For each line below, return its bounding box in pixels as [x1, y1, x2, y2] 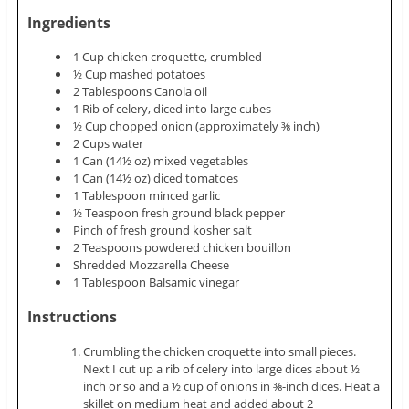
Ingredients [26, 12, 110, 33]
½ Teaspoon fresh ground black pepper [73, 204, 286, 222]
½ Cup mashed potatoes [73, 66, 206, 83]
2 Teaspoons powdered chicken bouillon [73, 239, 292, 257]
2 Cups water [73, 135, 144, 152]
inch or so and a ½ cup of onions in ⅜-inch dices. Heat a [83, 377, 381, 394]
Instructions [26, 307, 117, 328]
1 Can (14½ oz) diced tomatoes [73, 170, 239, 187]
